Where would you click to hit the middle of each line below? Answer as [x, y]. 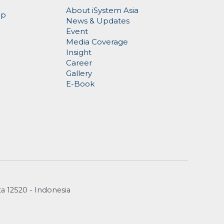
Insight [79, 52]
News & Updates [98, 21]
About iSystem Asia [102, 10]
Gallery [79, 73]
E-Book [80, 84]
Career [79, 63]
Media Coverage [97, 42]
